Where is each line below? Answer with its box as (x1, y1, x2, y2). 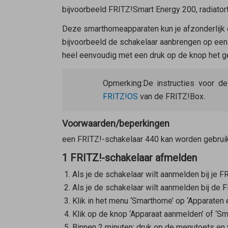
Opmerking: (102, 78, 143, 89)
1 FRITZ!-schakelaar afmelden (62, 152, 197, 164)
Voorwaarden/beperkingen (62, 118, 169, 129)
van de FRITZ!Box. (137, 92, 205, 102)
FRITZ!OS (102, 92, 138, 102)
